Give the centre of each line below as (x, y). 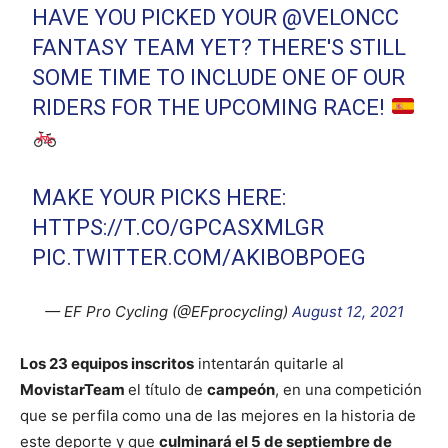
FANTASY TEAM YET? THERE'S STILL (219, 48)
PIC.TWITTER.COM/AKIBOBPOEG (199, 258)
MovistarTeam (74, 390)
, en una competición (348, 390)
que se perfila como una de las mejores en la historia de (218, 416)
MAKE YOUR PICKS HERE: (159, 198)
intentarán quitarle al (269, 364)
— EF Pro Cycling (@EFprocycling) (168, 312)
